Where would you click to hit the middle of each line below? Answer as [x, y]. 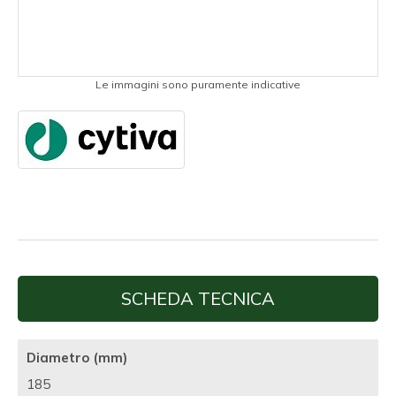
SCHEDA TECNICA [198, 299]
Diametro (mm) [77, 358]
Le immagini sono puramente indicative [198, 85]
